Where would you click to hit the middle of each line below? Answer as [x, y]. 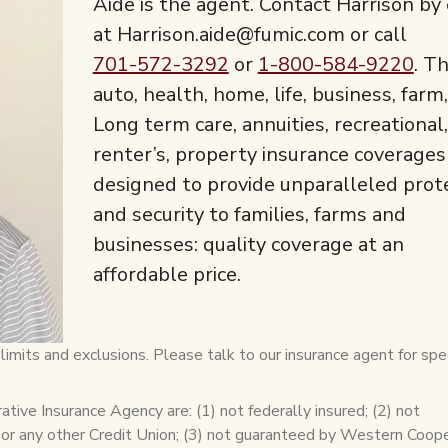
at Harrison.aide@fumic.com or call [252, 34]
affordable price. [166, 274]
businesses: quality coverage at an [248, 244]
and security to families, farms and [249, 214]
